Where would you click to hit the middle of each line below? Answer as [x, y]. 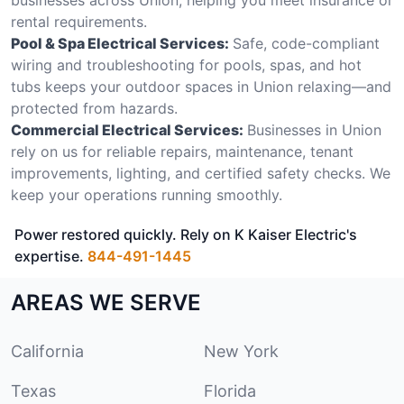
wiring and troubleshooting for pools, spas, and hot [186, 64]
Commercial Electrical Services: [127, 129]
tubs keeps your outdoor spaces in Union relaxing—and [201, 86]
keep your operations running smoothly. [147, 194]
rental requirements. [79, 21]
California [47, 351]
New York [241, 351]
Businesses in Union [314, 129]
